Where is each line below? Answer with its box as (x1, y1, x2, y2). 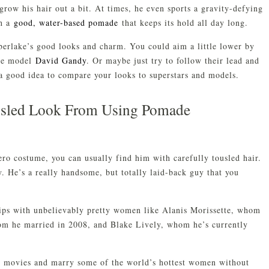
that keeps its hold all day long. (118, 16, 248, 28)
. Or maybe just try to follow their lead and (86, 54, 259, 66)
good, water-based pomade (14, 16, 118, 28)
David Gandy (35, 54, 86, 66)
